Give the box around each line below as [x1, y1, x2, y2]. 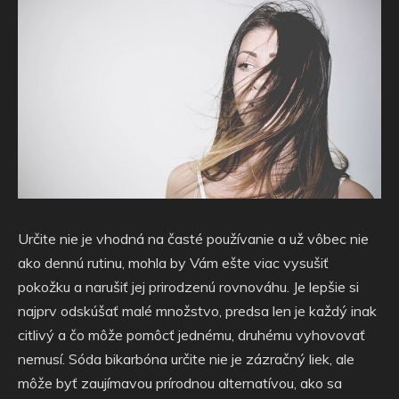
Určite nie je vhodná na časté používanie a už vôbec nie [18, 229, 369, 248]
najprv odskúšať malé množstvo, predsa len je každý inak [18, 301, 377, 320]
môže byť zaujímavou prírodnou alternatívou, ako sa [18, 373, 342, 392]
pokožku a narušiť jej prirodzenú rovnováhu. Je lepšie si [18, 277, 359, 296]
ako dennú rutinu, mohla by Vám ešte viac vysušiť [18, 253, 329, 272]
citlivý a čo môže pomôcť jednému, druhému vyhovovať [18, 325, 365, 344]
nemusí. [18, 349, 69, 368]
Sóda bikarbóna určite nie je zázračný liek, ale [69, 349, 354, 368]
